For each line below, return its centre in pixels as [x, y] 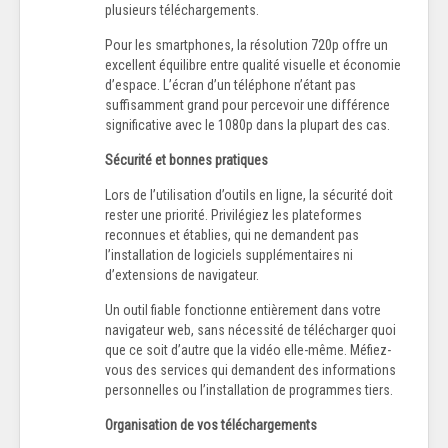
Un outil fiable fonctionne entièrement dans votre [243, 310]
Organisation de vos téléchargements [211, 425]
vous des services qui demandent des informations [250, 370]
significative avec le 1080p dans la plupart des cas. [247, 125]
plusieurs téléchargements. [182, 10]
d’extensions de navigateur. [182, 275]
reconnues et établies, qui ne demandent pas [232, 235]
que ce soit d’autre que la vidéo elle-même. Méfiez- [248, 350]
